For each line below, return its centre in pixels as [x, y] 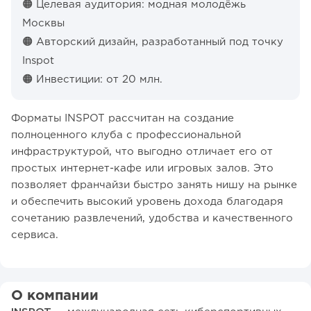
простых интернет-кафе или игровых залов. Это [142, 168]
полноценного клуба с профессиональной [126, 135]
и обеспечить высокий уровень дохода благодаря [147, 201]
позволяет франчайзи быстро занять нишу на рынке [154, 185]
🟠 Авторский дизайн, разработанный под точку [153, 42]
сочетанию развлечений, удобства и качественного [152, 218]
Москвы [43, 23]
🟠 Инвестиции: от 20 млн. [92, 79]
